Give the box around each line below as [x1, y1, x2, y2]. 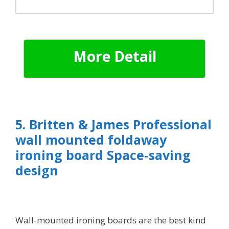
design [15, 161, 58, 179]
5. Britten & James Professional [15, 115, 212, 133]
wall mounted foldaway [15, 130, 167, 148]
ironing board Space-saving [15, 146, 191, 164]
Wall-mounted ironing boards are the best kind [15, 214, 206, 226]
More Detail [73, 46, 156, 66]
